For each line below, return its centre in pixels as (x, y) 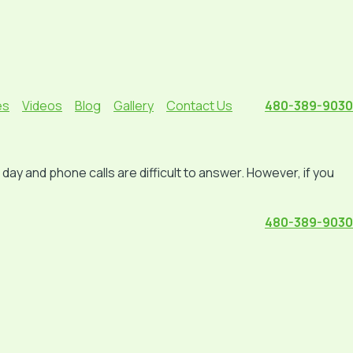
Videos (42, 106)
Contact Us (199, 106)
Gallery (134, 106)
